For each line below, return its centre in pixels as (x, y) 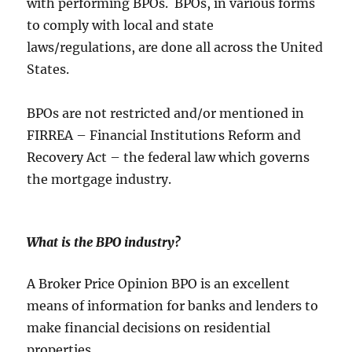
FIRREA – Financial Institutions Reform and (164, 136)
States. (48, 70)
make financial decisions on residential (149, 328)
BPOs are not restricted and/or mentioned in (166, 114)
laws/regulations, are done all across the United (175, 48)
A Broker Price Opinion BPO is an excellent (159, 284)
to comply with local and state (121, 26)
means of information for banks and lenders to (173, 306)
